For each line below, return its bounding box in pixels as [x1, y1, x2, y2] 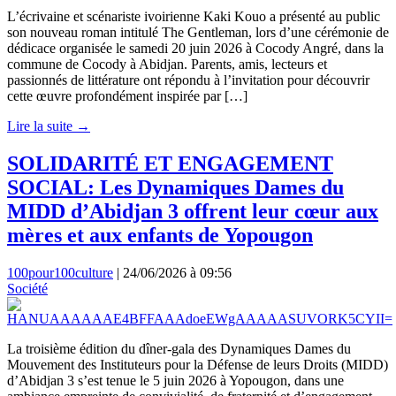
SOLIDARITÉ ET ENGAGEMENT [7, 151, 333, 175]
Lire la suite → [7, 118, 90, 133]
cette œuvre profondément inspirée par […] [7, 88, 247, 103]
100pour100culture [7, 264, 113, 280]
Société [7, 280, 48, 296]
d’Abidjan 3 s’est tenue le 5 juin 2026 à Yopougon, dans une [7, 372, 344, 388]
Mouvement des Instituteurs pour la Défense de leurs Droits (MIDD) [7, 356, 388, 372]
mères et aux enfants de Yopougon [7, 223, 313, 247]
